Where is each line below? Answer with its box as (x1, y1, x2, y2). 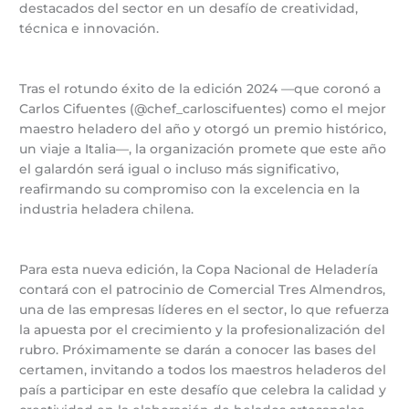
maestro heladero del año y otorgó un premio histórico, (19, 121, 387, 136)
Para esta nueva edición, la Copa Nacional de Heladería (19, 261, 379, 277)
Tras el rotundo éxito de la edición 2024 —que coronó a (19, 80, 382, 96)
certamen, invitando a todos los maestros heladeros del (19, 362, 387, 377)
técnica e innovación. (19, 20, 160, 36)
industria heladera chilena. (19, 201, 194, 216)
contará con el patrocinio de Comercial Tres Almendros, (19, 281, 386, 297)
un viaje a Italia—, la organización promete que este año (19, 141, 387, 156)
